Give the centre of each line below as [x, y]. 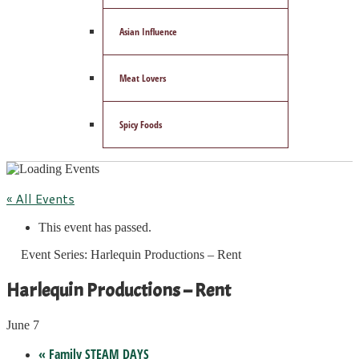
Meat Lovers [143, 78]
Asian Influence [148, 32]
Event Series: [56, 254]
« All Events [40, 198]
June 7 [23, 325]
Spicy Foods [141, 125]
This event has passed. [95, 227]
